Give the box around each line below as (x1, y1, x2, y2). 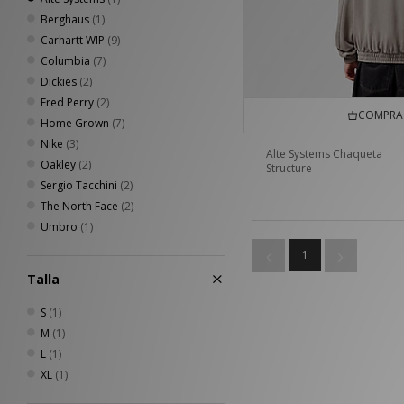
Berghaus (41, 12, 89, 27)
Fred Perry (41, 95, 94, 110)
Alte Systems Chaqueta (266, 146, 382, 162)
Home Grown (41, 115, 109, 131)
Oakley (41, 157, 76, 172)
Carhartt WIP (41, 32, 105, 48)
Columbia (41, 53, 90, 69)
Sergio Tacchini (41, 178, 117, 193)
